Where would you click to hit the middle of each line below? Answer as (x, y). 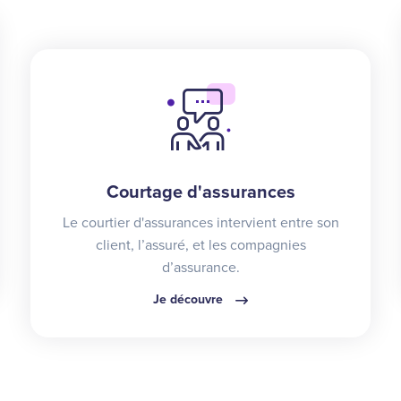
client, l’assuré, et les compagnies (200, 245)
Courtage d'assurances (200, 192)
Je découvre (190, 299)
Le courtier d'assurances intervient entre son (200, 222)
